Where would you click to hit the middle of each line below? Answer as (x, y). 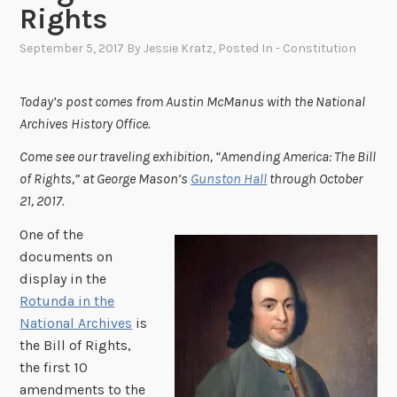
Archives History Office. (86, 123)
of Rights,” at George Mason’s (105, 179)
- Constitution (316, 49)
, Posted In (245, 49)
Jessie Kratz (179, 49)
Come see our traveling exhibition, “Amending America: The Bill (198, 157)
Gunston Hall (229, 179)
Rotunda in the (67, 301)
